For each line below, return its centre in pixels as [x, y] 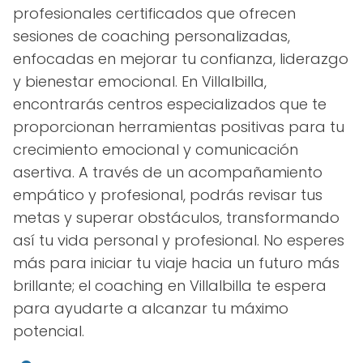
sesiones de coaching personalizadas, [152, 36]
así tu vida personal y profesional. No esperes [179, 241]
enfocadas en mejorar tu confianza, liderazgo [181, 59]
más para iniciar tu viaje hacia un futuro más [176, 263]
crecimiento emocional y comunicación [156, 150]
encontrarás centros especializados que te [170, 105]
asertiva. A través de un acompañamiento [168, 173]
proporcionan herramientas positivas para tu [179, 127]
